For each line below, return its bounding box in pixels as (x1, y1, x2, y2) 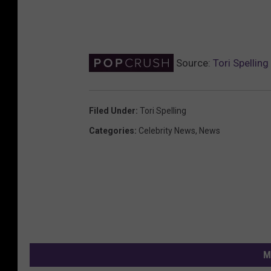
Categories (89, 125, 134, 135)
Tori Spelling (140, 105, 186, 116)
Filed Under (89, 105, 135, 116)
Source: (174, 56, 213, 69)
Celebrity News (139, 125, 195, 135)
